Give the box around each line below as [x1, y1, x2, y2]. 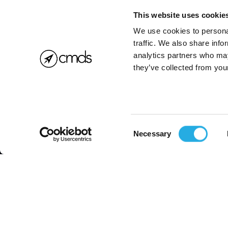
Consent [133, 123, 161, 132]
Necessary [133, 129, 172, 138]
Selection [133, 135, 164, 144]
